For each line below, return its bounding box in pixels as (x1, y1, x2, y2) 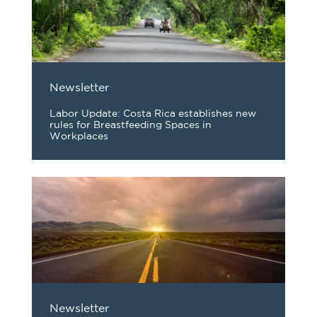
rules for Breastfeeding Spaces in (50, 121, 212, 129)
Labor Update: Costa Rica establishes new (50, 110, 256, 118)
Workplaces (50, 132, 108, 141)
